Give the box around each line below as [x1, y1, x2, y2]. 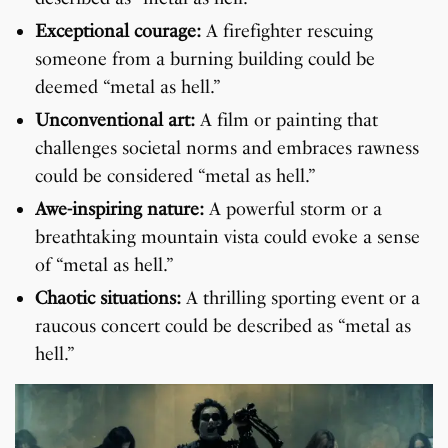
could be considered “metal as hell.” [35, 165, 316, 188]
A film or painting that [195, 109, 378, 132]
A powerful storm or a [204, 198, 382, 221]
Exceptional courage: [35, 20, 201, 43]
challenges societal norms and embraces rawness [35, 137, 419, 160]
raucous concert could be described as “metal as [35, 315, 411, 338]
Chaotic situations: [35, 287, 181, 310]
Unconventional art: [35, 109, 195, 132]
